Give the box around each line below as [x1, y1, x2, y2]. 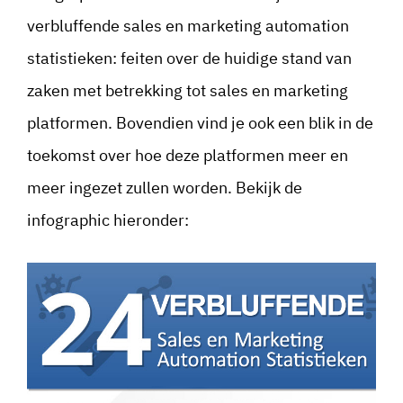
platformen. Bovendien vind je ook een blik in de [27, 112, 373, 134]
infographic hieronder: [27, 210, 189, 231]
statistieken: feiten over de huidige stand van [27, 48, 352, 69]
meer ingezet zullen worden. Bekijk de [27, 177, 302, 199]
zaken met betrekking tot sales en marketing [27, 80, 348, 102]
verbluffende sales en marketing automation [27, 15, 349, 37]
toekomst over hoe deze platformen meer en [27, 145, 348, 166]
